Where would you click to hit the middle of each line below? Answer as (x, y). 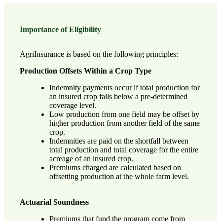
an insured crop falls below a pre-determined (118, 97)
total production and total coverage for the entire (124, 150)
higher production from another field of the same (124, 123)
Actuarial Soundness (54, 202)
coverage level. (73, 106)
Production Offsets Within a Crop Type (86, 71)
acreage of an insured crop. (91, 159)
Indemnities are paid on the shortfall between (119, 141)
